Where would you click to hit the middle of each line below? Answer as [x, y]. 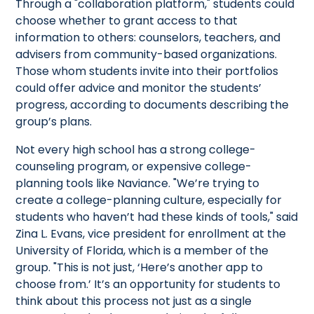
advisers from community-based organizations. [146, 54]
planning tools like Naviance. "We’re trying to [138, 183]
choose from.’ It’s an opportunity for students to [148, 284]
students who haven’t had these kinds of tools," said [157, 217]
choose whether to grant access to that [127, 20]
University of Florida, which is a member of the [142, 250]
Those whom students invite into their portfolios [147, 71]
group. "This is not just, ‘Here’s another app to [139, 267]
